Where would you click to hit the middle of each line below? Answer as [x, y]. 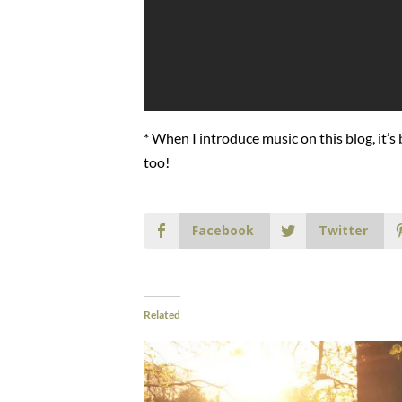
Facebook [223, 230]
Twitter [343, 230]
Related [162, 314]
